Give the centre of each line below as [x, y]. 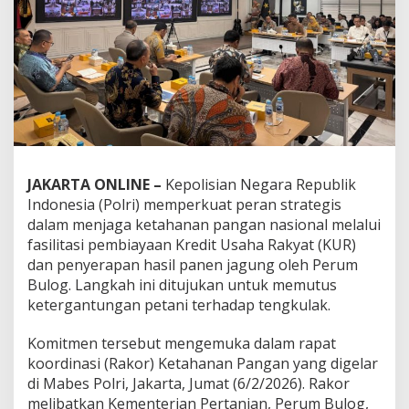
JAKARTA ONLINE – [94, 184]
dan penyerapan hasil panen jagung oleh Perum [193, 264]
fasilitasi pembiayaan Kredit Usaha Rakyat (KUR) [192, 244]
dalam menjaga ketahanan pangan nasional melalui [204, 224]
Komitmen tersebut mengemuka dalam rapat [182, 343]
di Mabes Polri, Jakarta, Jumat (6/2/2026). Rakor [189, 383]
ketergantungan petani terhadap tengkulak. [179, 304]
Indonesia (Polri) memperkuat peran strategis [184, 204]
